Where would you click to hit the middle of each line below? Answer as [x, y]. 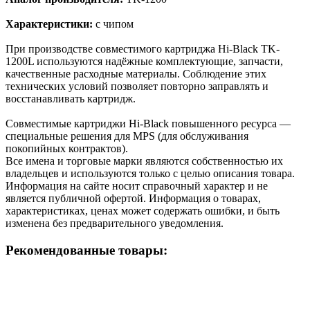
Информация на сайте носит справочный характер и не [137, 185]
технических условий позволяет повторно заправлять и [137, 86]
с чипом [115, 24]
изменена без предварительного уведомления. [115, 223]
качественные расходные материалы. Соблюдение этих [136, 73]
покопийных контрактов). [67, 148]
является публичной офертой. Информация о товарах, [133, 198]
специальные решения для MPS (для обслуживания [127, 136]
